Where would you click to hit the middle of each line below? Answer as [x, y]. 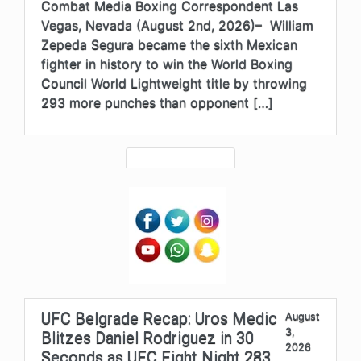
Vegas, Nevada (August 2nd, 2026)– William [177, 25]
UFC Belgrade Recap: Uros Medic [159, 318]
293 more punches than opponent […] [157, 102]
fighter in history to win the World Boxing [167, 63]
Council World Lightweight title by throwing [174, 83]
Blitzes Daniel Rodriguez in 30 [147, 337]
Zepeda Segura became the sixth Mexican [169, 44]
